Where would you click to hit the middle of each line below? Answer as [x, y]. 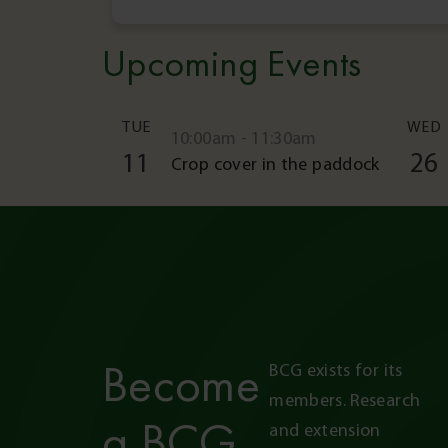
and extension [325, 430]
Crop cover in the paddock [275, 165]
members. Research [345, 400]
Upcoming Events [232, 64]
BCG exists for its [336, 370]
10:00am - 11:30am [243, 139]
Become [181, 384]
